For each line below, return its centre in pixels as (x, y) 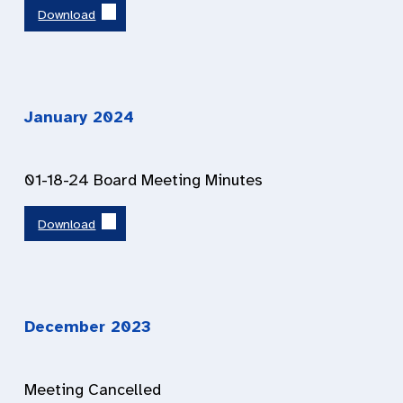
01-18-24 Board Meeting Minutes (143, 180)
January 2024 (79, 117)
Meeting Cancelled (93, 389)
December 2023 (88, 326)
